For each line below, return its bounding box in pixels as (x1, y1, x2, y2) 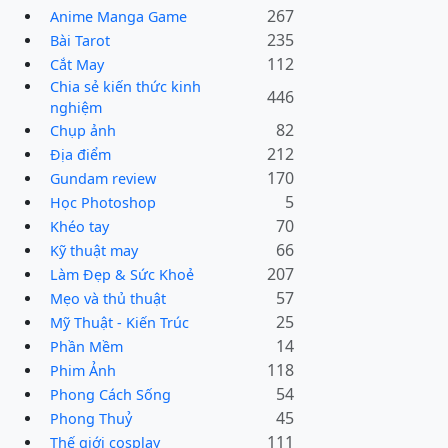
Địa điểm (50, 144, 111, 164)
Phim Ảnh (50, 360, 116, 380)
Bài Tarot (50, 30, 110, 50)
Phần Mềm (50, 336, 123, 356)
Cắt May (50, 54, 104, 74)
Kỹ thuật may (50, 240, 138, 260)
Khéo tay (50, 216, 109, 236)
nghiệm (50, 98, 102, 118)
